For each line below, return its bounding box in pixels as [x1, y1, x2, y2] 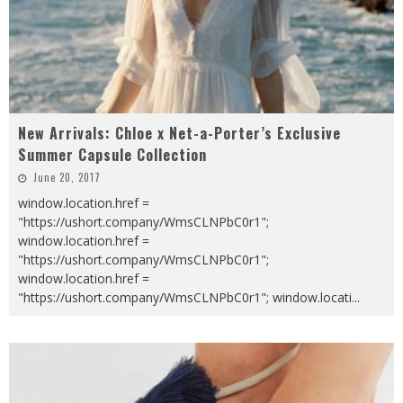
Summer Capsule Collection [18, 143, 207, 166]
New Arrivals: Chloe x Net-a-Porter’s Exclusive [18, 121, 341, 144]
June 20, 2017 [33, 169, 101, 184]
